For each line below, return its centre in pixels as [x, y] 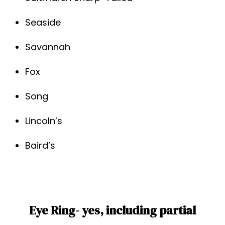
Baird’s [40, 146]
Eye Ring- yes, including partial [113, 210]
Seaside [43, 23]
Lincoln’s [44, 121]
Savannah [48, 47]
